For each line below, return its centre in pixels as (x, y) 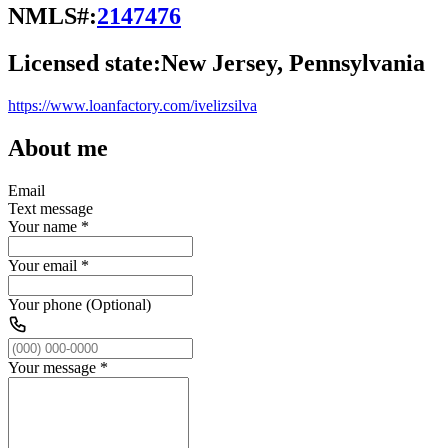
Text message (50, 208)
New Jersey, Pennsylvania (293, 62)
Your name (42, 226)
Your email (42, 265)
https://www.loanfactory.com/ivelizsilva (132, 105)
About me (58, 147)
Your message (52, 367)
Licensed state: (84, 62)
